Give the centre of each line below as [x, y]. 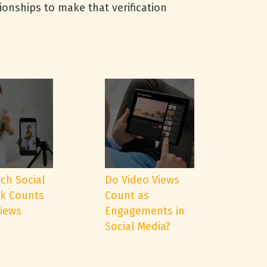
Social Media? [138, 226]
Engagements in [145, 211]
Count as [127, 195]
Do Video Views [142, 180]
